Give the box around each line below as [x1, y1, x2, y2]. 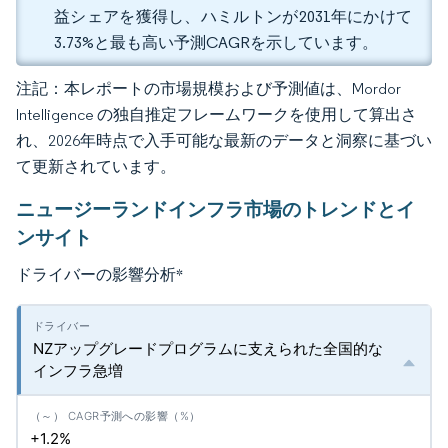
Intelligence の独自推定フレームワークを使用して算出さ [16, 105, 417, 124]
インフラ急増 [33, 361, 123, 380]
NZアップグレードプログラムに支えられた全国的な [33, 339, 383, 358]
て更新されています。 [16, 157, 176, 176]
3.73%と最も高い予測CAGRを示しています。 [54, 33, 378, 52]
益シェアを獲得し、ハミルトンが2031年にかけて [54, 7, 412, 26]
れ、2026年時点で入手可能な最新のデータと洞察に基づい [16, 131, 432, 150]
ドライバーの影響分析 [16, 264, 176, 284]
